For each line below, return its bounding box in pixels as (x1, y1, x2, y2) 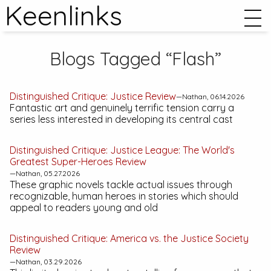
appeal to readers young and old (10, 201, 158, 214)
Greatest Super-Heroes (10, 155, 113, 168)
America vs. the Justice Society (110, 232, 249, 244)
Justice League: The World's (110, 144, 235, 156)
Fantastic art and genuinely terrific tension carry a (10, 102, 234, 114)
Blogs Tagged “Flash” (50, 47, 221, 70)
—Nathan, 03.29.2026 (10, 257, 82, 267)
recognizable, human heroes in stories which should (10, 190, 238, 202)
